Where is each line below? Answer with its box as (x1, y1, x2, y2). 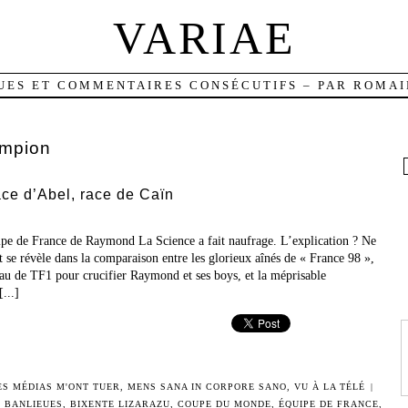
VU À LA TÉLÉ (293, 382, 365, 392)
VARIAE (112, 13, 296, 65)
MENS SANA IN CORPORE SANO (127, 382, 287, 392)
